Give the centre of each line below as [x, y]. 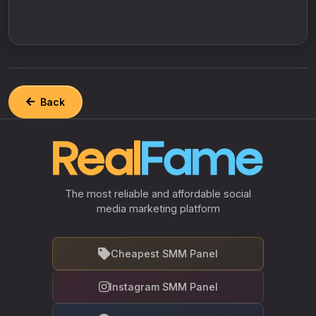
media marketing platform [158, 208]
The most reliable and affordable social [158, 193]
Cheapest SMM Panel [164, 253]
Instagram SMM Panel [163, 286]
